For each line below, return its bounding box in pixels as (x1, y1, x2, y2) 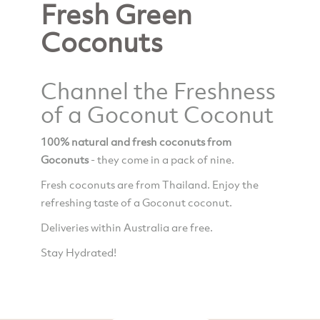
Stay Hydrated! (40, 244, 116, 259)
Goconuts (40, 151, 89, 166)
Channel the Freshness (40, 74, 276, 106)
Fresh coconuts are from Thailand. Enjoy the (40, 176, 259, 191)
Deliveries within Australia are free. (40, 219, 213, 234)
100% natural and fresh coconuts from (40, 134, 231, 149)
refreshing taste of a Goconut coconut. (40, 194, 232, 209)
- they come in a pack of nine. (88, 151, 236, 166)
